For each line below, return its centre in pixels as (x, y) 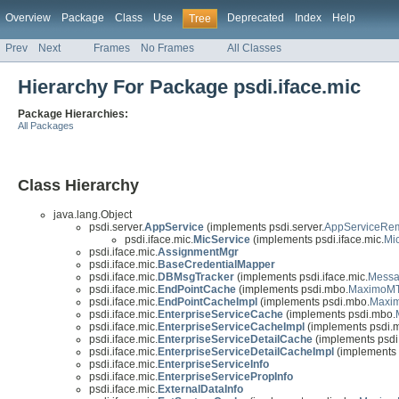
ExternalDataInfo (200, 390)
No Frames (167, 49)
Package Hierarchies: (73, 114)
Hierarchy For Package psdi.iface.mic (189, 87)
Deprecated (256, 18)
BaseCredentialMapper (216, 265)
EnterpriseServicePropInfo (225, 377)
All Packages (46, 126)
